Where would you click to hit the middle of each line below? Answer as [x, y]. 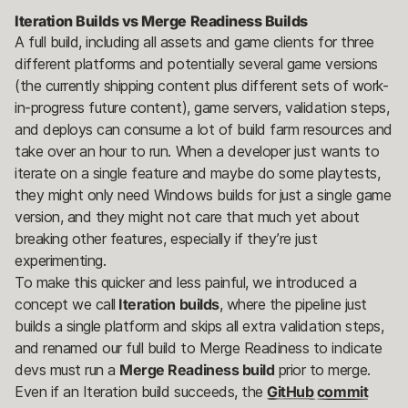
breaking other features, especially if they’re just [166, 238]
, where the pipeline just [293, 304]
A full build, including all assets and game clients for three [194, 41]
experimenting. [62, 260]
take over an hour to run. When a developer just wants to [197, 151]
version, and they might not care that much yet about [187, 216]
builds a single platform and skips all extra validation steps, [199, 326]
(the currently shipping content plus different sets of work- [202, 85]
